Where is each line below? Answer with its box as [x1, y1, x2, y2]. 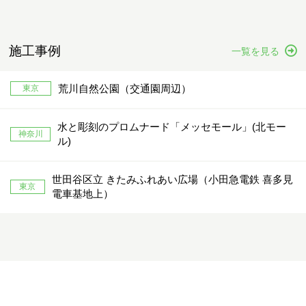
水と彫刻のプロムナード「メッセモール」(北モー [57, 121, 287, 133]
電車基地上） [51, 188, 113, 199]
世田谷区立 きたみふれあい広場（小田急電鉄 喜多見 [51, 173, 293, 185]
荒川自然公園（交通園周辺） [58, 83, 191, 94]
